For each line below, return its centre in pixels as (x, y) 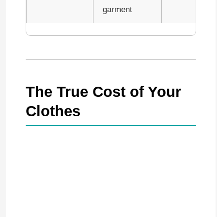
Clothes (53, 111)
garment (117, 10)
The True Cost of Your (103, 92)
